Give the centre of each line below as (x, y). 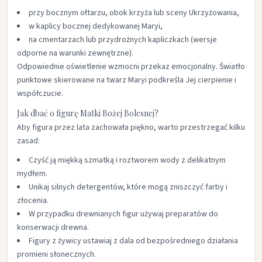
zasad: (28, 141)
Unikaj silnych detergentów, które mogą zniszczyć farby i (128, 187)
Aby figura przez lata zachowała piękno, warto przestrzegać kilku (131, 127)
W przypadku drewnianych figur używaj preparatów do (123, 214)
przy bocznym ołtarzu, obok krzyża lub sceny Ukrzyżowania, (134, 13)
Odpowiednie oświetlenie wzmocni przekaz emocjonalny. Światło (131, 67)
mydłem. (32, 174)
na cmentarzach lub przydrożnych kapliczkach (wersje (123, 40)
